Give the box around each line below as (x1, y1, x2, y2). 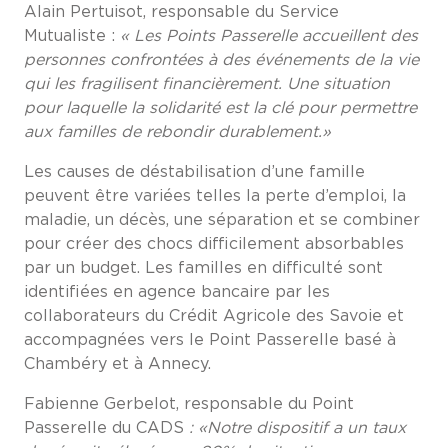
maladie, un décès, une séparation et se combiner (24, 212, 420, 229)
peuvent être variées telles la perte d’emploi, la (24, 188, 406, 205)
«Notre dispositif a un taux (198, 420, 406, 437)
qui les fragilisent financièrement (24, 76, 278, 93)
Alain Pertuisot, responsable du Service (24, 4, 339, 21)
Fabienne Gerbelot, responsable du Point (24, 396, 354, 413)
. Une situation (278, 76, 390, 93)
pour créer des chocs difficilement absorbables (24, 236, 404, 253)
